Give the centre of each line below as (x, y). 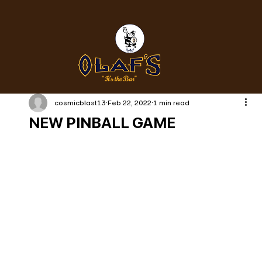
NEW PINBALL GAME (102, 123)
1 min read (171, 103)
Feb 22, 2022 (129, 103)
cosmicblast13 (80, 103)
